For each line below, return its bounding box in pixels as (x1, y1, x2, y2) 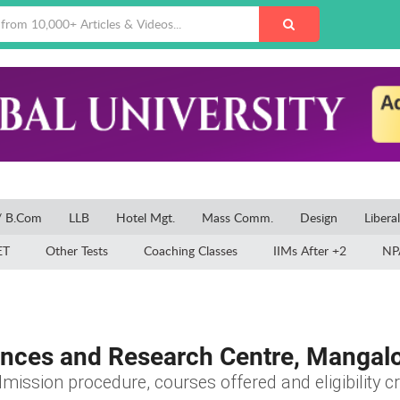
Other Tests (46, 241, 108, 259)
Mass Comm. (202, 209, 273, 227)
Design (300, 209, 337, 227)
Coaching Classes (144, 241, 237, 259)
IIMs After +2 (273, 241, 346, 259)
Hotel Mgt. (116, 209, 175, 227)
